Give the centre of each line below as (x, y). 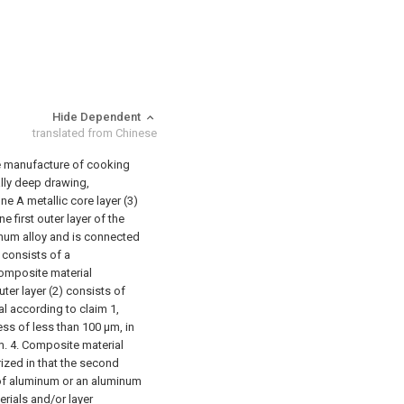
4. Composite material (67, 345)
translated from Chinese (95, 133)
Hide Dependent (98, 117)
